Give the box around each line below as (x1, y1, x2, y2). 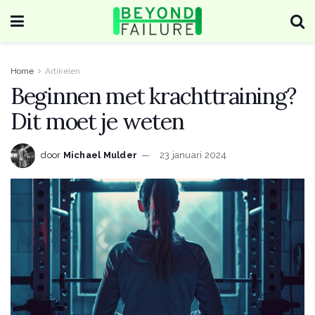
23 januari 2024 (159, 149, 227, 160)
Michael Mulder (63, 149, 138, 160)
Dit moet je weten (11, 107, 184, 136)
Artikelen (45, 66, 80, 76)
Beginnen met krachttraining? (11, 82, 297, 110)
